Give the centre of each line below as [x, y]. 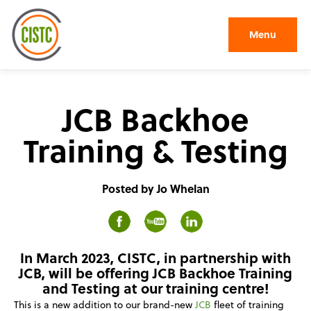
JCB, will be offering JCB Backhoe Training [155, 273]
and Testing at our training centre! [155, 288]
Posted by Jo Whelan [155, 188]
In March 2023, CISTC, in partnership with [155, 258]
